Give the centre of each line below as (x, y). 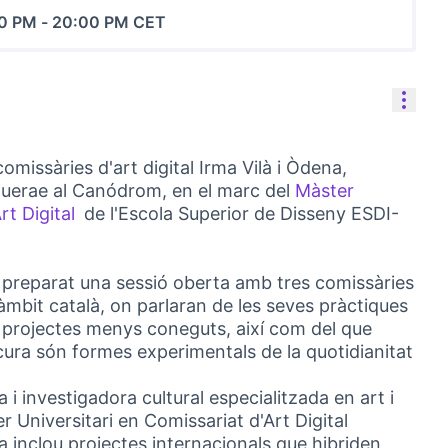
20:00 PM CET (109, 22)
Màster (324, 190)
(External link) (140, 230)
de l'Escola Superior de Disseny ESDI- (241, 213)
